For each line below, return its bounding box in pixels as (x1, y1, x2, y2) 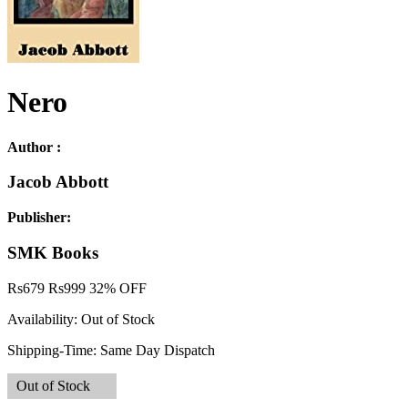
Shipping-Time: (7, 342, 100, 358)
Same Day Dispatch (100, 342, 215, 358)
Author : (7, 138, 61, 155)
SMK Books (7, 242, 98, 262)
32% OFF (89, 280, 147, 296)
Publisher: (7, 209, 71, 226)
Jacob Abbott (7, 172, 108, 192)
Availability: (7, 311, 81, 327)
